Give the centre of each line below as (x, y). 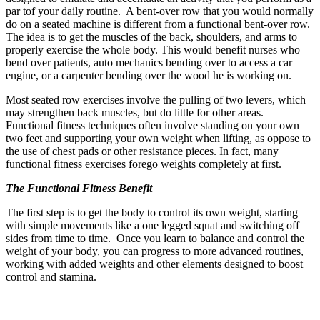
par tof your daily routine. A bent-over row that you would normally (160, 11)
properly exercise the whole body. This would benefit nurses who (153, 49)
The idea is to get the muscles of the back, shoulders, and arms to (151, 36)
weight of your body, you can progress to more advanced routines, (155, 251)
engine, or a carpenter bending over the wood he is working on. (149, 75)
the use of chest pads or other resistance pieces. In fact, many (142, 151)
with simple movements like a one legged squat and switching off (152, 225)
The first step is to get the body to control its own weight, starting (152, 212)
